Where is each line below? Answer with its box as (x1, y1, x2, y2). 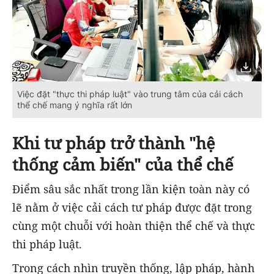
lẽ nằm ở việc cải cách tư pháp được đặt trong (12, 200, 252, 215)
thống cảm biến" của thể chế (12, 153, 233, 176)
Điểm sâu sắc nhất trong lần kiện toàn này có (12, 182, 250, 197)
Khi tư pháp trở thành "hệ (12, 131, 215, 155)
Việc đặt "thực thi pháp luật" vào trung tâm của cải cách (17, 89, 243, 100)
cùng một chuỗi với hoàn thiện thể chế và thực (12, 218, 255, 234)
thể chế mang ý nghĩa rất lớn (17, 100, 132, 111)
